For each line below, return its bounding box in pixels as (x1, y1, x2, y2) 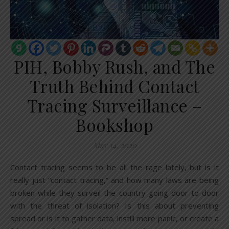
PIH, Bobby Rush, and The (14, 55, 215, 78)
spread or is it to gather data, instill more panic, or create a (10, 213, 219, 224)
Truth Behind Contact (29, 75, 200, 98)
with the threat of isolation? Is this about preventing (10, 200, 219, 211)
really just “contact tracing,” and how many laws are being (10, 175, 219, 186)
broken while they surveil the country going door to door (10, 188, 219, 198)
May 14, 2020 (93, 140, 136, 151)
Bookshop (76, 113, 153, 136)
